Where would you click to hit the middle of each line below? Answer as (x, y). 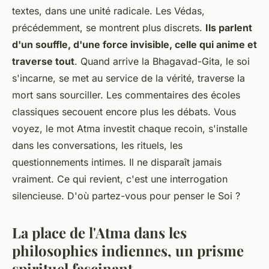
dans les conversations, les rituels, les (97, 145)
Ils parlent (229, 27)
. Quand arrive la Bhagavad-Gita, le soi (162, 61)
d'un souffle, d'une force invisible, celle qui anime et (134, 44)
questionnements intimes (68, 162)
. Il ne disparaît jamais (172, 162)
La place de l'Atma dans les (99, 232)
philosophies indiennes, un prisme (128, 250)
